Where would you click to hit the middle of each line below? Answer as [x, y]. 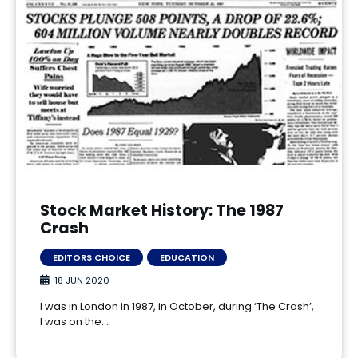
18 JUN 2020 [82, 280]
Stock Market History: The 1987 [162, 210]
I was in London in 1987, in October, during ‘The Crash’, [177, 306]
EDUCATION [187, 257]
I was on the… [74, 321]
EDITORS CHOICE [91, 257]
